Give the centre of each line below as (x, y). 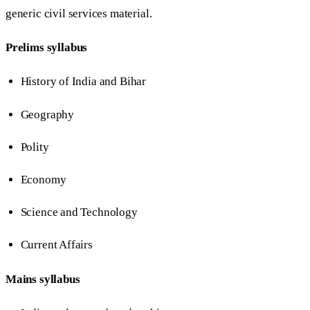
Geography (47, 114)
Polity (35, 147)
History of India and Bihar (83, 82)
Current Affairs (56, 245)
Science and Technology (79, 212)
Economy (43, 179)
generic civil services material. (79, 14)
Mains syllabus (43, 279)
